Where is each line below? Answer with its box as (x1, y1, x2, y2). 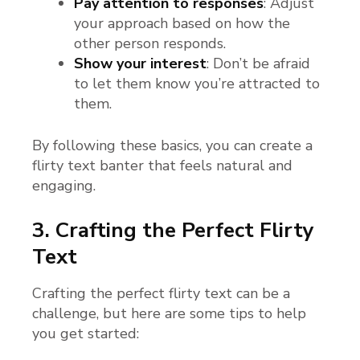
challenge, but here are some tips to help (32, 304, 306, 324)
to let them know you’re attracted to (74, 73, 320, 93)
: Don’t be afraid (207, 53, 310, 73)
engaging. (32, 175, 96, 195)
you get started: (32, 324, 139, 344)
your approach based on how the (74, 13, 290, 33)
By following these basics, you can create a (32, 135, 313, 155)
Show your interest (74, 53, 207, 73)
